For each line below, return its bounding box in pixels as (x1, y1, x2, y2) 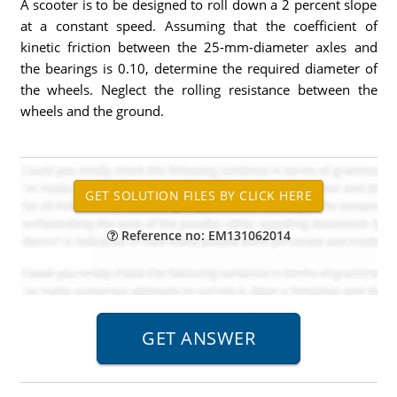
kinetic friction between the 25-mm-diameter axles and (19, 38, 378, 56)
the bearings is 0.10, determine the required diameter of (19, 59, 378, 77)
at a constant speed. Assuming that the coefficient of (19, 17, 378, 35)
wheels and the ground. (19, 102, 164, 120)
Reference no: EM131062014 (117, 227, 291, 244)
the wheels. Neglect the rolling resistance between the (19, 81, 378, 98)
